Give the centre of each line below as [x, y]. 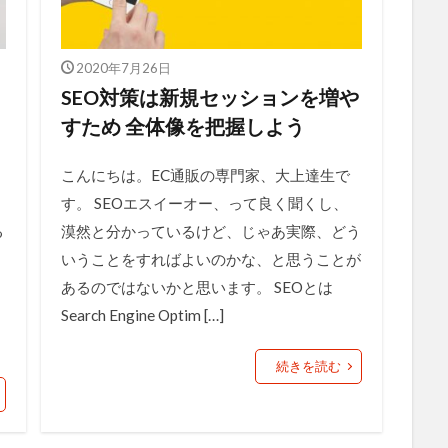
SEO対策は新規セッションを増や [209, 96]
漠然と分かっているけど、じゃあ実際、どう [210, 230]
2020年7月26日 [123, 67]
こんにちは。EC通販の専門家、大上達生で [205, 174]
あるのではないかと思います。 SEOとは [196, 286]
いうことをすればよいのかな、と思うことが [210, 258]
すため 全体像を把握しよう [182, 125]
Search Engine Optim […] [142, 314]
